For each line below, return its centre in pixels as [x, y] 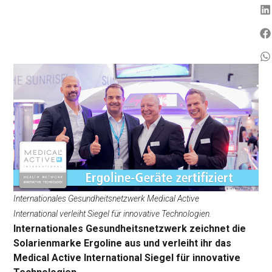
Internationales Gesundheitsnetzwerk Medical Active [107, 198]
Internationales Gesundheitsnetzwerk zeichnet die [130, 228]
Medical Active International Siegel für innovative [127, 257]
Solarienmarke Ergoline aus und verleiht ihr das [123, 243]
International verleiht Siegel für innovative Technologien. [113, 213]
